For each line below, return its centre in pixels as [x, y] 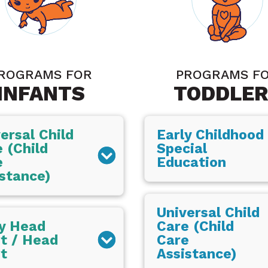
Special [182, 149]
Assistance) [197, 254]
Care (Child [196, 226]
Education [192, 163]
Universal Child [208, 212]
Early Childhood [211, 135]
